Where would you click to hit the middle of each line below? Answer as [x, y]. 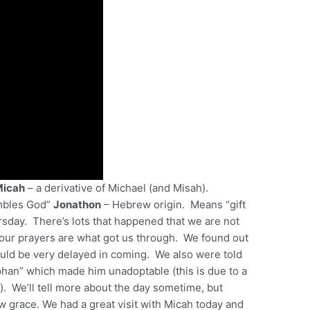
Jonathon [77, 205]
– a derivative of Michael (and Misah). [118, 188]
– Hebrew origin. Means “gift [174, 205]
